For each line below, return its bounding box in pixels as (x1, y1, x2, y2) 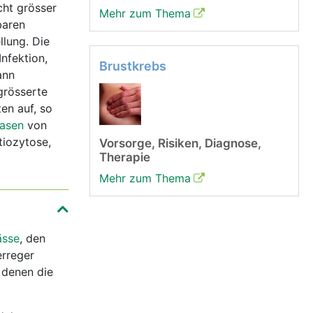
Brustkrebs (99, 59, 166, 73)
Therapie (99, 150, 150, 164)
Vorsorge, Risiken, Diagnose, (99, 136, 261, 150)
